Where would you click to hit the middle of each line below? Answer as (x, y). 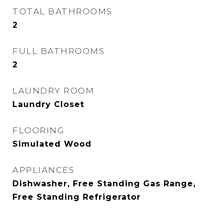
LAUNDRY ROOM (53, 91)
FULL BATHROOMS (58, 51)
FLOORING (38, 130)
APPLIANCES (43, 170)
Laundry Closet (48, 104)
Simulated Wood (52, 144)
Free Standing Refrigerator (77, 197)
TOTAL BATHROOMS (62, 11)
